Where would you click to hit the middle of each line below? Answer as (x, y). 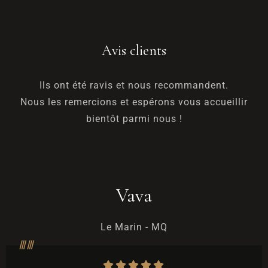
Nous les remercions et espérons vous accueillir (134, 102)
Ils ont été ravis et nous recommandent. (134, 85)
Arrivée (59, 230)
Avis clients (134, 51)
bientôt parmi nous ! (134, 119)
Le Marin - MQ (134, 227)
